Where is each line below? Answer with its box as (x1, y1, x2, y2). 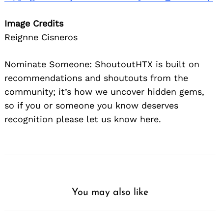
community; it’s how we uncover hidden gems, (4, 86, 204, 97)
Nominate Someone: (4, 59, 92, 70)
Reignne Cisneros (4, 32, 78, 43)
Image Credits (4, 18, 63, 29)
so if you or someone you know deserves (4, 100, 178, 111)
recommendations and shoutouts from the (4, 73, 188, 83)
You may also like (72, 188, 148, 198)
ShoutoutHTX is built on (92, 59, 199, 70)
